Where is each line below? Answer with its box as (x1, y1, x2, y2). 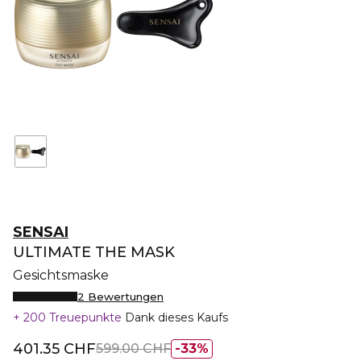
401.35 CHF (13, 340, 96, 358)
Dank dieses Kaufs (125, 310, 228, 325)
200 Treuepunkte (20, 310, 125, 325)
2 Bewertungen (77, 290, 164, 303)
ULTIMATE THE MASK (13, 243, 175, 261)
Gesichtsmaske (13, 268, 109, 283)
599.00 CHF (96, 341, 171, 356)
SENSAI (13, 223, 68, 241)
